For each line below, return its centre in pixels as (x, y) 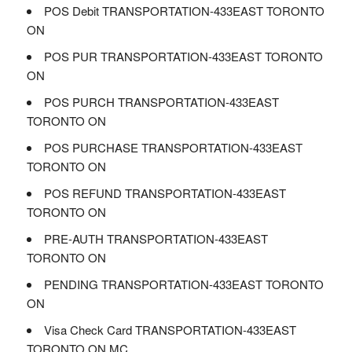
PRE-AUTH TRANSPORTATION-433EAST (156, 238)
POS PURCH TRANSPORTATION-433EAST (161, 102)
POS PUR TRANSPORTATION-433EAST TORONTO (183, 56)
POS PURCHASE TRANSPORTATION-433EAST (173, 147)
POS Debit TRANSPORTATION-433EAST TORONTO (184, 11)
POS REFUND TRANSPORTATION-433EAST (165, 193)
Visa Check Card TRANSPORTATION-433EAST (170, 330)
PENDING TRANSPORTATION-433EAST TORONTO (183, 284)
